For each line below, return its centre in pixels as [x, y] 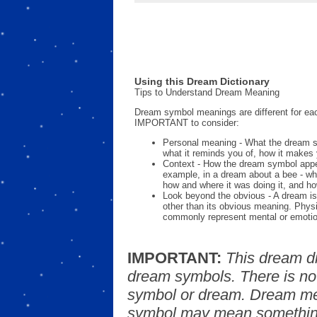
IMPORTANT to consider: [187, 122]
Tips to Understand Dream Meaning [207, 92]
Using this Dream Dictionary [202, 81]
